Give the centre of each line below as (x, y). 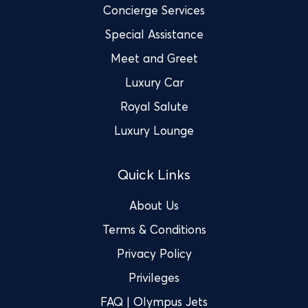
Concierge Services (154, 10)
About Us (154, 205)
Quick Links (154, 174)
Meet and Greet (154, 58)
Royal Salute (154, 106)
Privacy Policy (154, 253)
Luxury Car (154, 82)
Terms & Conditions (154, 229)
